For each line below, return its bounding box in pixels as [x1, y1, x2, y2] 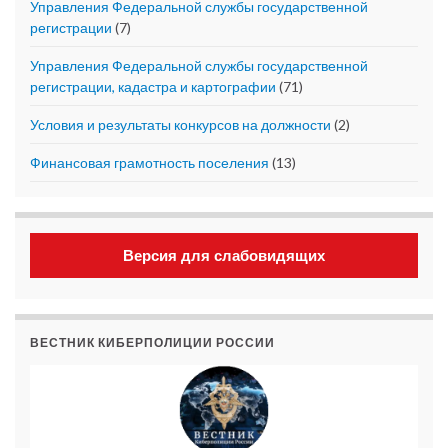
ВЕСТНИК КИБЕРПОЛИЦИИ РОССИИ [30, 335, 275, 351]
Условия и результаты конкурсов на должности [30, 116, 331, 134]
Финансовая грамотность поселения [30, 154, 269, 172]
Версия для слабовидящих [123, 247, 325, 265]
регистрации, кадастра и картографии [30, 78, 276, 96]
